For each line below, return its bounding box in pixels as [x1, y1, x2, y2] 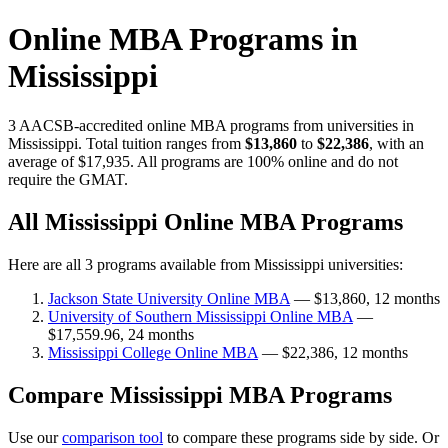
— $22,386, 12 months [258, 343, 408, 361]
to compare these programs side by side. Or [163, 428, 439, 446]
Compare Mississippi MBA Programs [8, 381, 392, 408]
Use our [8, 428, 62, 446]
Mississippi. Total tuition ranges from [8, 134, 245, 152]
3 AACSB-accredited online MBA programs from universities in [8, 116, 414, 134]
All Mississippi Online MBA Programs [8, 208, 403, 235]
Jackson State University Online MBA [48, 289, 290, 307]
